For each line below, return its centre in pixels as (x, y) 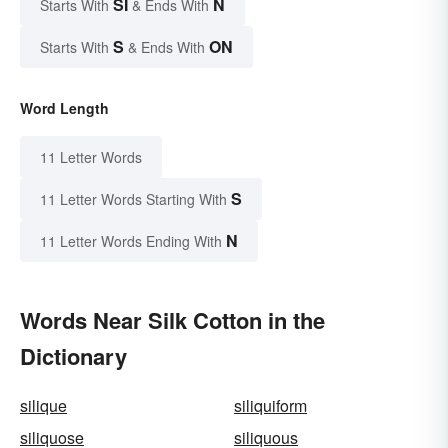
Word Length (64, 108)
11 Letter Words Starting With (133, 199)
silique (43, 406)
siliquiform (270, 406)
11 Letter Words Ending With (131, 241)
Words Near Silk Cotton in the (172, 320)
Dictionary (73, 356)
